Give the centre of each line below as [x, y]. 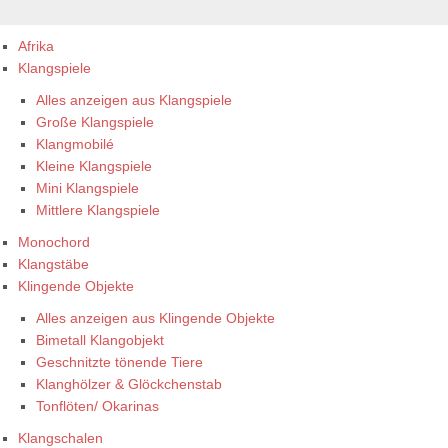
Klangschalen [60, 438]
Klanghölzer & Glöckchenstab [129, 384]
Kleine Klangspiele [94, 166]
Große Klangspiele [95, 122]
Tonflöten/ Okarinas [97, 406]
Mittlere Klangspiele [98, 210]
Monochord [54, 242]
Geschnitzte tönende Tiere [119, 362]
